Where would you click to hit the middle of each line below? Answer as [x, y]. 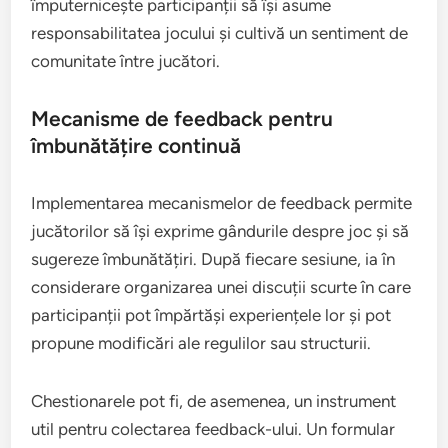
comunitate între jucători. [126, 60]
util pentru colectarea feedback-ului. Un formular [213, 428]
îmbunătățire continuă [136, 145]
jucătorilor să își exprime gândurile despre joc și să [220, 230]
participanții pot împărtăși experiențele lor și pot [211, 314]
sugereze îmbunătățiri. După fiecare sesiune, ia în [213, 258]
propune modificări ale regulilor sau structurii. [201, 342]
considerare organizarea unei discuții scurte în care [221, 286]
